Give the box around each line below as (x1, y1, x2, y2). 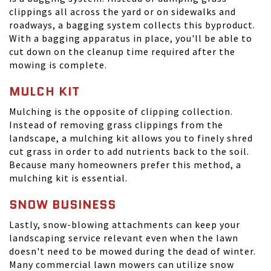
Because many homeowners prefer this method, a (9, 158, 241, 171)
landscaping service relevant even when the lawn (9, 232, 238, 244)
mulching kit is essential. (9, 172, 128, 184)
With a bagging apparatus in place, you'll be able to (9, 32, 252, 44)
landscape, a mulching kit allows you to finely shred (9, 132, 253, 144)
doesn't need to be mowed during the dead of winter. (9, 245, 256, 257)
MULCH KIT (9, 83, 80, 100)
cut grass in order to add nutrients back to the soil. (9, 145, 249, 157)
